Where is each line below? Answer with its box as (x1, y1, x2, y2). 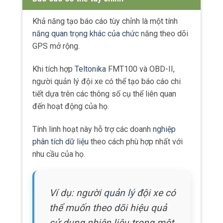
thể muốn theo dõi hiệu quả (49, 202, 167, 214)
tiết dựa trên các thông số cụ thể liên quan (32, 89, 176, 99)
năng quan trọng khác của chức (32, 29, 139, 39)
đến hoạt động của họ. (32, 101, 109, 111)
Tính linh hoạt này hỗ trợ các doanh (32, 124, 153, 134)
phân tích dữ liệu (32, 136, 89, 146)
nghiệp (153, 124, 176, 134)
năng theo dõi (139, 29, 188, 39)
